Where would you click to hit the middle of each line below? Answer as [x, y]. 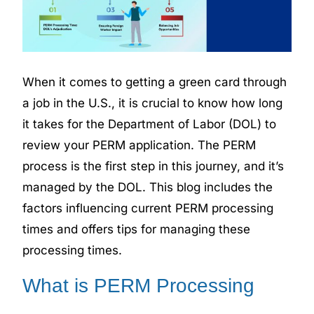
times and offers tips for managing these [137, 229]
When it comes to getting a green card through [155, 82]
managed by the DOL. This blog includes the [148, 187]
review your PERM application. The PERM [139, 145]
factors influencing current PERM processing [148, 208]
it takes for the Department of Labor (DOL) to [150, 124]
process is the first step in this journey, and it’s [153, 166]
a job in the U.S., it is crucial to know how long [153, 103]
